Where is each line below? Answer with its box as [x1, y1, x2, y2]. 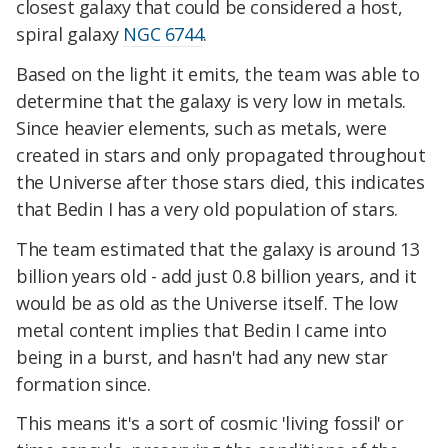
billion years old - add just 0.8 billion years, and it [16, 263, 417, 288]
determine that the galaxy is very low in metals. [16, 88, 406, 113]
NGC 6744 [123, 22, 204, 47]
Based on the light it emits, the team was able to [16, 61, 420, 86]
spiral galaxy [16, 22, 124, 47]
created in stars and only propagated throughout [16, 142, 426, 167]
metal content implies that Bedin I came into [16, 317, 387, 342]
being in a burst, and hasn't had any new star [16, 344, 389, 369]
